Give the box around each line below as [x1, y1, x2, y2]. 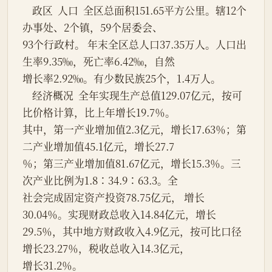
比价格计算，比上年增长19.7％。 [22, 105, 175, 120]
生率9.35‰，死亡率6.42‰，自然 [22, 54, 175, 69]
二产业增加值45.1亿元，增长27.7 [22, 139, 174, 154]
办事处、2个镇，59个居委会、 [22, 20, 163, 35]
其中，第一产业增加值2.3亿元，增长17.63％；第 [22, 122, 246, 137]
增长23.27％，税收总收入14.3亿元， [22, 241, 190, 256]
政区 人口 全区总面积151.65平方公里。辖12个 [22, 3, 32, 18]
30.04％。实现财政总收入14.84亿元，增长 [22, 207, 216, 222]
